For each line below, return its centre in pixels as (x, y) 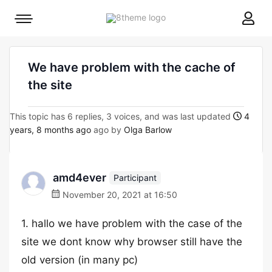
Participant (135, 177)
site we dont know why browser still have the (132, 242)
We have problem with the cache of (132, 67)
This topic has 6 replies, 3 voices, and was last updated (121, 116)
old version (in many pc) (80, 260)
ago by (107, 130)
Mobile (36, 22)
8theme (180, 17)
